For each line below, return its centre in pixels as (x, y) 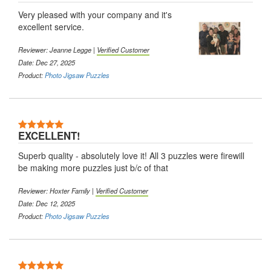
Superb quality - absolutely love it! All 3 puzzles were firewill (131, 155)
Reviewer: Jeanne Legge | (57, 49)
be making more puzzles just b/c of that (93, 167)
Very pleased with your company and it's (95, 14)
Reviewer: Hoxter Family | (57, 190)
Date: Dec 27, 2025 (47, 62)
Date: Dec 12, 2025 (47, 203)
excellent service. (51, 26)
